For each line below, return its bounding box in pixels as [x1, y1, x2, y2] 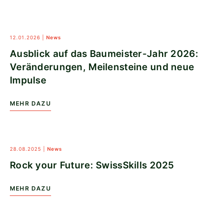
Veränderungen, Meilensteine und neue [10, 61, 194, 73]
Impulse [10, 74, 46, 86]
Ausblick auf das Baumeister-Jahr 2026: [10, 48, 198, 59]
